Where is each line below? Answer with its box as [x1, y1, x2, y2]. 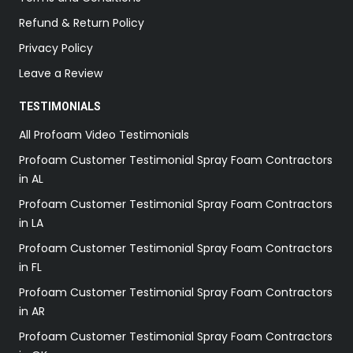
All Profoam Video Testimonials [19, 126, 189, 143]
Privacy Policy [19, 39, 93, 56]
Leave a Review [19, 65, 102, 81]
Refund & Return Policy [19, 14, 144, 31]
